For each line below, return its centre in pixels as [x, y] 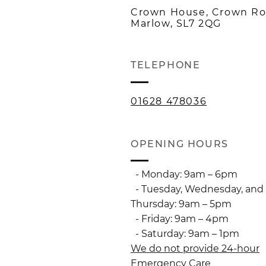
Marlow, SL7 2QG [176, 23]
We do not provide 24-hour [195, 248]
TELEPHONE [166, 65]
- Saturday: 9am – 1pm [185, 234]
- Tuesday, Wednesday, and [197, 189]
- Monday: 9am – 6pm [184, 174]
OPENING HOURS [180, 144]
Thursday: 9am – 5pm [181, 204]
